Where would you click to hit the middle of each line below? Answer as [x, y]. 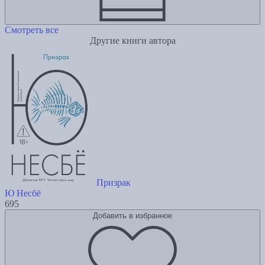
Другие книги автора [132, 41]
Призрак [114, 183]
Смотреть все [32, 30]
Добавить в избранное [132, 216]
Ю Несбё [23, 193]
